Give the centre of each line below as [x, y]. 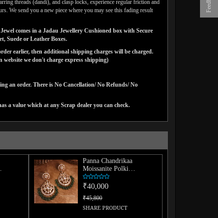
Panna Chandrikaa [108, 161]
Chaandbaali [100, 176]
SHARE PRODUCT [105, 208]
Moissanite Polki [106, 168]
